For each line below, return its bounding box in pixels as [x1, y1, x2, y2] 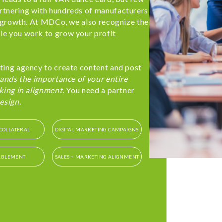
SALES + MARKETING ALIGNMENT [55, 154, 139, 160]
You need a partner [66, 85, 135, 95]
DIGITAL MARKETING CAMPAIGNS [55, 126, 139, 133]
